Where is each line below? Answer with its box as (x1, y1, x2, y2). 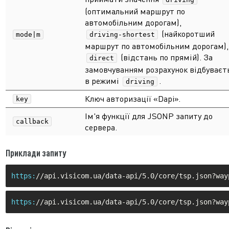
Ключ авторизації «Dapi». (85, 94, 180, 104)
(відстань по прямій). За (119, 52, 213, 62)
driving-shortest (89, 31, 155, 38)
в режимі (85, 76, 121, 86)
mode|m (16, 31, 40, 38)
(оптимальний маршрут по (85, 6, 185, 16)
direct (89, 54, 114, 62)
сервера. (85, 122, 117, 132)
